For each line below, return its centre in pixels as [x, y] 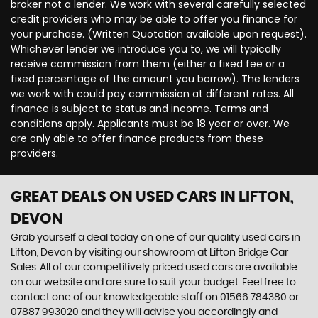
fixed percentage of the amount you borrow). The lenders [155, 79]
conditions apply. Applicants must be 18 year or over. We [150, 124]
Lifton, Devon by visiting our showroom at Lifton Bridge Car [149, 253]
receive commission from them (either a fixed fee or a [148, 64]
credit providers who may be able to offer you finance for [154, 19]
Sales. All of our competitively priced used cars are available [154, 268]
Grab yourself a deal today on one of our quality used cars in [155, 238]
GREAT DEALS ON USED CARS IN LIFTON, [152, 197]
